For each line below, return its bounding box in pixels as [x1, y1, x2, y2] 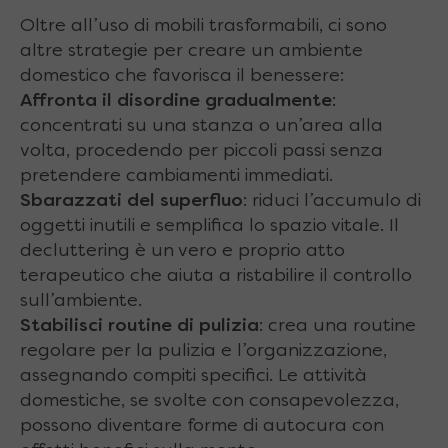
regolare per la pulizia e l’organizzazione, [20, 342, 387, 360]
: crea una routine [259, 317, 416, 335]
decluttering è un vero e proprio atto [20, 242, 345, 260]
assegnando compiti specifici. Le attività [20, 367, 367, 385]
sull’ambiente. [20, 292, 142, 310]
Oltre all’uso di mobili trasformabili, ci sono [20, 17, 387, 35]
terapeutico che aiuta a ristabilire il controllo [20, 267, 412, 285]
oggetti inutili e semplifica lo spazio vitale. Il [20, 217, 399, 235]
